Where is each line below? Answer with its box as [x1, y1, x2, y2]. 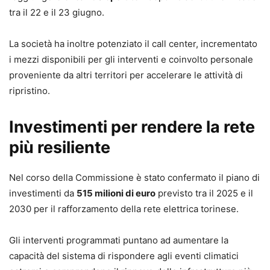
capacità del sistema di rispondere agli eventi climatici [9, 250, 239, 262]
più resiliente [9, 137, 110, 157]
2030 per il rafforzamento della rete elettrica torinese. [9, 202, 239, 215]
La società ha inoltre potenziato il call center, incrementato [9, 37, 257, 49]
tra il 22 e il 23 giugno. [9, 6, 104, 18]
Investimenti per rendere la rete [9, 116, 255, 137]
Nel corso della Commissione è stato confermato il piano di [9, 171, 260, 183]
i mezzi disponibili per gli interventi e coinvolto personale [9, 53, 253, 65]
